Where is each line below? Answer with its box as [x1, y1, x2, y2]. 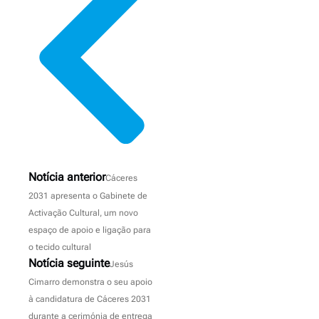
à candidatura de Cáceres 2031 [28, 293, 151, 304]
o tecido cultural [28, 241, 91, 252]
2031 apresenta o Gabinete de [28, 190, 147, 201]
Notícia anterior [28, 169, 105, 184]
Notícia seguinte [28, 256, 110, 270]
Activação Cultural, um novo [28, 207, 138, 218]
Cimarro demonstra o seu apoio [28, 276, 152, 287]
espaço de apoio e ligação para [28, 224, 151, 235]
